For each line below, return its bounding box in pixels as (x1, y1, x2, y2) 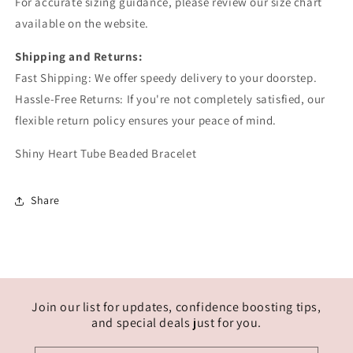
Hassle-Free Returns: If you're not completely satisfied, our (15, 91, 326, 106)
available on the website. (15, 15, 150, 31)
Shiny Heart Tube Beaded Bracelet (15, 145, 197, 161)
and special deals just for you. (91, 314, 262, 331)
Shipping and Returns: (15, 48, 143, 64)
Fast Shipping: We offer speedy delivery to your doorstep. (15, 69, 318, 85)
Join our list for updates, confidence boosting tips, (32, 298, 321, 315)
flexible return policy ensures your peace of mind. (15, 112, 277, 128)
